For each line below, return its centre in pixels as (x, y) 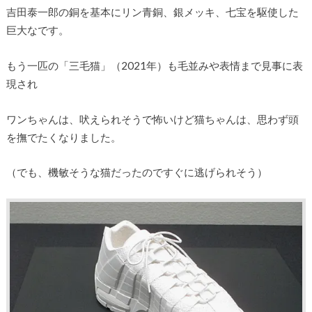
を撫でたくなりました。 (63, 137)
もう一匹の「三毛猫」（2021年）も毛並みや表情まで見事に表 (154, 65)
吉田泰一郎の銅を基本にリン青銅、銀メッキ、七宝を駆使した (152, 12)
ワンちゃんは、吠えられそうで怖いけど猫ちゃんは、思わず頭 (152, 119)
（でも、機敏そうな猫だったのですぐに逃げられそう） (136, 172)
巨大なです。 (37, 30)
